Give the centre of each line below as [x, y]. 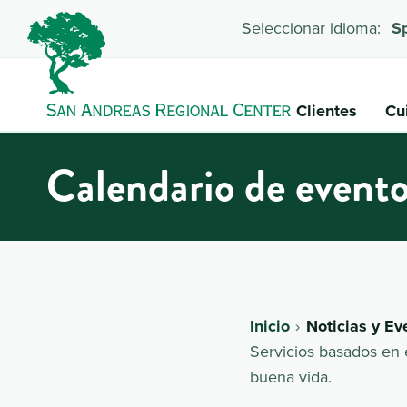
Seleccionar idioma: [311, 28]
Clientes [327, 110]
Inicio [270, 326]
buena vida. [291, 376]
